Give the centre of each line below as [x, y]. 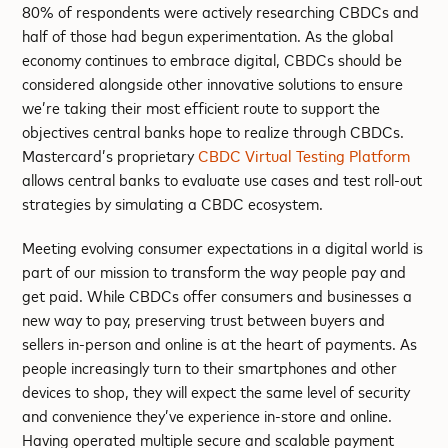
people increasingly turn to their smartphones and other [210, 367]
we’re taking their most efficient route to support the [201, 107]
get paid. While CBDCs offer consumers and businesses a [217, 295]
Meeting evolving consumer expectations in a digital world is [223, 247]
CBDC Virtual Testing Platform [304, 155]
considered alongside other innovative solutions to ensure [213, 83]
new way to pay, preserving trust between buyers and [204, 319]
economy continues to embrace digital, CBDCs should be [212, 59]
